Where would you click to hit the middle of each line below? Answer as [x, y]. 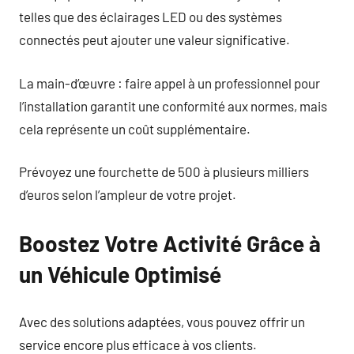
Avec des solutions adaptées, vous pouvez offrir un [162, 321]
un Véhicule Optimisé [120, 274]
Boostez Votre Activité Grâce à [170, 243]
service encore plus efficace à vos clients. [138, 344]
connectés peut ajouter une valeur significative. [154, 40]
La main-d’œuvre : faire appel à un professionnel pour [169, 83]
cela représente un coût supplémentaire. [135, 128]
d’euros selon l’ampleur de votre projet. [128, 194]
